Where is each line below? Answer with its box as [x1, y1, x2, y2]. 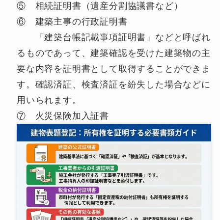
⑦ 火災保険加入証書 [16, 110, 109, 121]
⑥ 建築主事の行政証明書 [16, 16, 128, 27]
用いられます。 [16, 95, 82, 105]
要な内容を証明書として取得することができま [16, 63, 211, 74]
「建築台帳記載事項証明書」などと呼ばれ [16, 32, 211, 42]
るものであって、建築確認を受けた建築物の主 [16, 48, 211, 58]
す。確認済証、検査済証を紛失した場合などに [16, 79, 211, 89]
